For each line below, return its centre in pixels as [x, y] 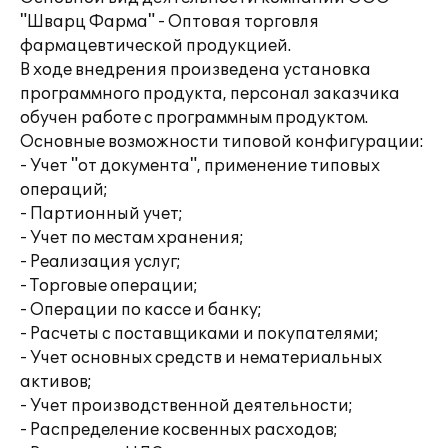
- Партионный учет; [101, 214]
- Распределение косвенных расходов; [179, 430]
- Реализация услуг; [100, 262]
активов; [56, 382]
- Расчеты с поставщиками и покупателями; [199, 334]
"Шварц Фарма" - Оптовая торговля [169, 22]
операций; [64, 190]
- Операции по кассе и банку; [141, 310]
